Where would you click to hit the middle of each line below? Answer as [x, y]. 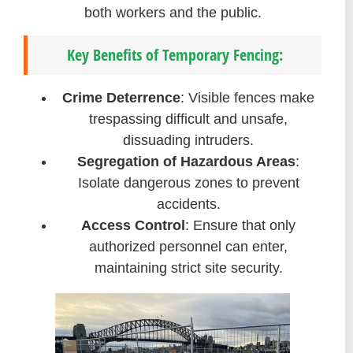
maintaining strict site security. [188, 268]
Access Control [133, 225]
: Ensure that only [240, 225]
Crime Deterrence [121, 97]
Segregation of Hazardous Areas [186, 161]
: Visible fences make [247, 97]
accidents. [188, 204]
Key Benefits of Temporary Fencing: [175, 54]
